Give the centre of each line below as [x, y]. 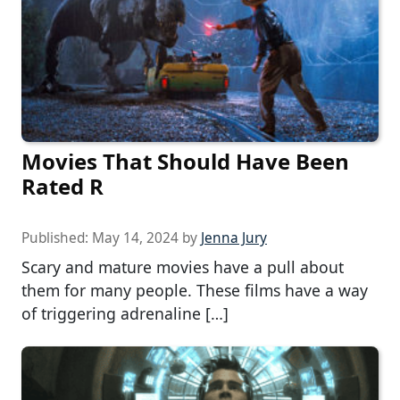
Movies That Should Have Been [185, 162]
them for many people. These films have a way [195, 291]
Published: [57, 238]
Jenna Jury [234, 238]
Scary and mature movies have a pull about [183, 267]
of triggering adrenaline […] [125, 314]
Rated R [62, 187]
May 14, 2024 [135, 238]
